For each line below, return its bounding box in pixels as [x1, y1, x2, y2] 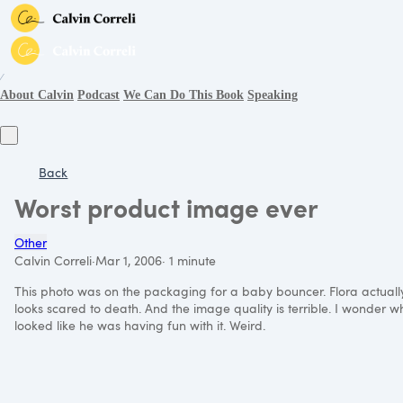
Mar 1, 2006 [95, 251, 162, 269]
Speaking [247, 88, 298, 102]
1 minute [166, 251, 216, 269]
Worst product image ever [14, 189, 318, 225]
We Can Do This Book [123, 88, 244, 102]
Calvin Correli [14, 251, 92, 269]
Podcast [77, 88, 120, 102]
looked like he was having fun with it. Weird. [14, 316, 265, 334]
